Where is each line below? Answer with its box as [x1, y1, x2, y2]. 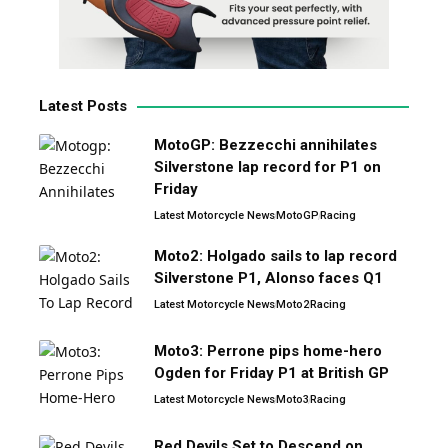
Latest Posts [39, 97, 127, 116]
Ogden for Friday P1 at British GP [154, 364, 389, 383]
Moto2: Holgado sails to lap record [154, 247, 397, 266]
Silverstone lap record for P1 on [154, 158, 381, 177]
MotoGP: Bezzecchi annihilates [154, 136, 377, 155]
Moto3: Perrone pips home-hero [154, 342, 382, 361]
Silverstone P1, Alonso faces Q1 [154, 269, 383, 288]
